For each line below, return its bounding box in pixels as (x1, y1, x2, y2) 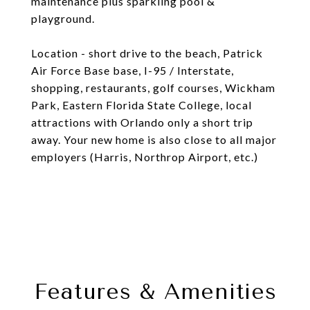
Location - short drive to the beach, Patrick (31, 46, 263, 60)
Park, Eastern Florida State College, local (31, 98, 252, 111)
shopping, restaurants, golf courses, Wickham (31, 81, 275, 94)
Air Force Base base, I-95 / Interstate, (31, 64, 234, 77)
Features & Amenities (33, 279, 277, 304)
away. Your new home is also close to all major (31, 133, 277, 146)
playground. (31, 12, 95, 25)
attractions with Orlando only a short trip (31, 116, 253, 129)
